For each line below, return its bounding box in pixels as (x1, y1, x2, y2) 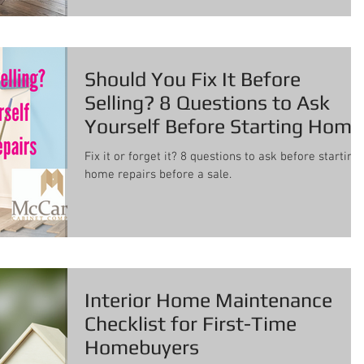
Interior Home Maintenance (84, 288, 332, 312)
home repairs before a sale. (84, 167, 232, 183)
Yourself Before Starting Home (84, 115, 362, 139)
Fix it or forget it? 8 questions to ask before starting (84, 149, 360, 165)
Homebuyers (84, 335, 199, 359)
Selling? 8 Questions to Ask (84, 91, 330, 115)
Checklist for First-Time (84, 311, 297, 336)
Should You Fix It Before (84, 67, 301, 92)
